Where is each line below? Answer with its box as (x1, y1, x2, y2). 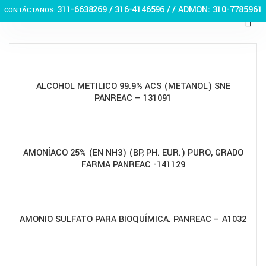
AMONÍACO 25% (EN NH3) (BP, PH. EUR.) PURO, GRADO (23, 147, 243, 159)
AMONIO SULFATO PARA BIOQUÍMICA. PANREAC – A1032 (20, 213, 246, 226)
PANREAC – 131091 (94, 92, 172, 104)
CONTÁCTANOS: (4, 5, 57, 15)
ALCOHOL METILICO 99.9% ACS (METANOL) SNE (36, 80, 230, 93)
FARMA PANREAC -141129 (81, 159, 185, 171)
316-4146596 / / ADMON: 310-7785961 (115, 4, 262, 16)
